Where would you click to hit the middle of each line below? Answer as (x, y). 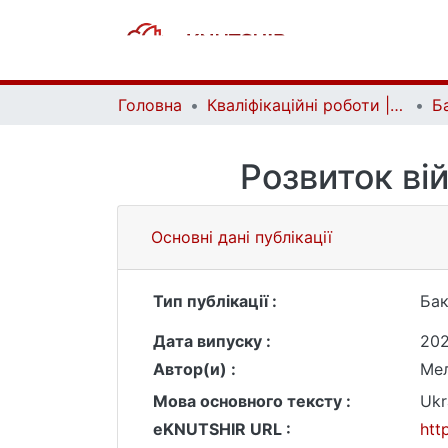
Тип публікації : (215, 301)
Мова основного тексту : (252, 401)
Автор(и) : (194, 369)
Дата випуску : (212, 341)
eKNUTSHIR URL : (222, 429)
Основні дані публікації (241, 237)
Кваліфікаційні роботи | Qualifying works (396, 105)
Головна (150, 105)
